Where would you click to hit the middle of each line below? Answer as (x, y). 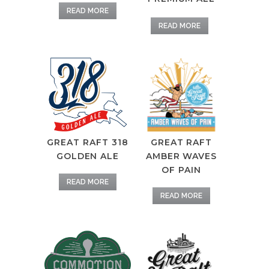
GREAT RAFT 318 (88, 143)
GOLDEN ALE (88, 156)
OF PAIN (181, 170)
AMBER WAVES (181, 156)
